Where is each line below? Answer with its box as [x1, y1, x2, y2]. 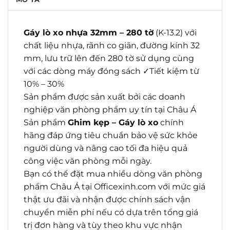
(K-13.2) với [154, 27, 197, 37]
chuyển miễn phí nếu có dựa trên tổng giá [24, 207, 198, 217]
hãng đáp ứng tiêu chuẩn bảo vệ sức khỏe [24, 130, 198, 140]
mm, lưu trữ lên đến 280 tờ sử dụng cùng [24, 53, 194, 63]
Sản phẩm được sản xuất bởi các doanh [24, 91, 185, 102]
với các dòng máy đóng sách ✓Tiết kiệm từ [24, 66, 199, 76]
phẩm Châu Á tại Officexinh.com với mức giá [24, 181, 205, 191]
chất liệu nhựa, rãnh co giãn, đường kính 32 [24, 40, 200, 50]
